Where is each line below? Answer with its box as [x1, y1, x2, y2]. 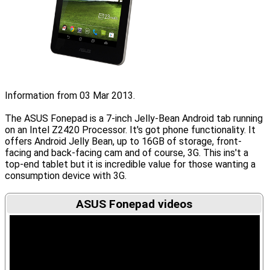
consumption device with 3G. [5, 170, 127, 181]
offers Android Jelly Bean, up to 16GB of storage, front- [5, 136, 242, 147]
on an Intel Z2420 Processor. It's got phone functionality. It [5, 124, 256, 136]
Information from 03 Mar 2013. [5, 90, 135, 101]
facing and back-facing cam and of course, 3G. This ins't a [5, 147, 248, 159]
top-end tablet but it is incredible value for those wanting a [5, 159, 256, 170]
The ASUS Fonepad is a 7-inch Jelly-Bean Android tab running [5, 113, 263, 124]
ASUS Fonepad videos [76, 197, 192, 211]
